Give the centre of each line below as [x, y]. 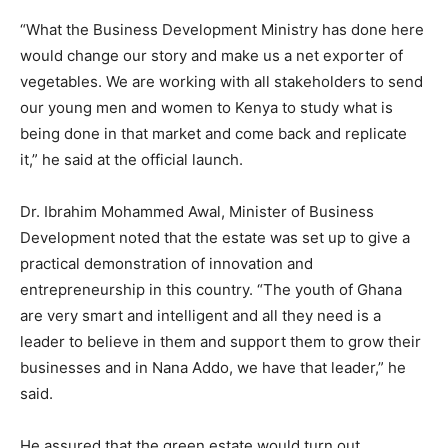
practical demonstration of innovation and [166, 263]
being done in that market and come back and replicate [213, 133]
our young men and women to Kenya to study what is [206, 107]
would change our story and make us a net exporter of [211, 55]
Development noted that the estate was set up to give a [215, 237]
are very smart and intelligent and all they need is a [200, 315]
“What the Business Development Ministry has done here [222, 29]
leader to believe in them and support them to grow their [220, 341]
